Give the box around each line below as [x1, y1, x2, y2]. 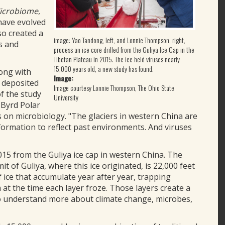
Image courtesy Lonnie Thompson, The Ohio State [53, 82, 174, 93]
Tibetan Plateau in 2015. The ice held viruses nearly [53, 54, 180, 65]
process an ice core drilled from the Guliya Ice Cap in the [53, 44, 194, 55]
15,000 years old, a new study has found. [53, 63, 154, 74]
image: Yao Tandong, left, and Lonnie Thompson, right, [53, 35, 185, 46]
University [53, 92, 78, 103]
